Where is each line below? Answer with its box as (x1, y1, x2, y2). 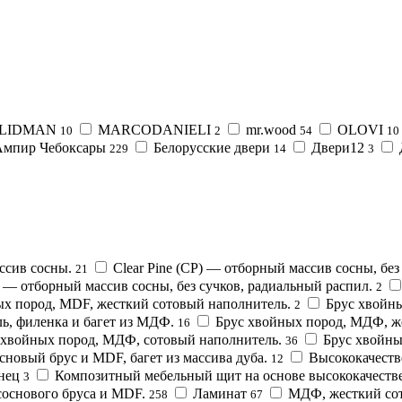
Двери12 (311, 139, 364, 155)
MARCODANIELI (98, 121, 211, 137)
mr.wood (246, 121, 296, 137)
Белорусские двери (153, 139, 270, 155)
